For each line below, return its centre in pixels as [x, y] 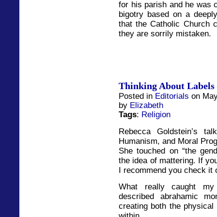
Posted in [137, 96]
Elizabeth [147, 105]
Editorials [172, 96]
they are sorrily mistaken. [165, 33]
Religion [156, 115]
